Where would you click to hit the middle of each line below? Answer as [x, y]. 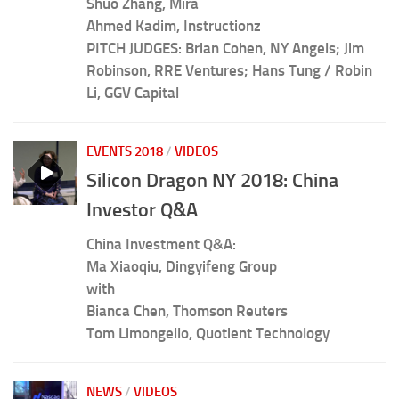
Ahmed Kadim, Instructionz [174, 25]
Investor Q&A [142, 209]
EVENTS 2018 [125, 151]
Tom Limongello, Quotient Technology [208, 333]
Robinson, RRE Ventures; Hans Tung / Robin [229, 70]
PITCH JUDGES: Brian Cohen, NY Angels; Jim [225, 48]
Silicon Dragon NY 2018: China [212, 180]
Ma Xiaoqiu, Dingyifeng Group [182, 266]
